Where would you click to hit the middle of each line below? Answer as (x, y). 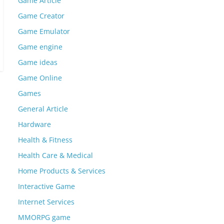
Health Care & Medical (55, 155)
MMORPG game (44, 217)
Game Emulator (44, 31)
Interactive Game (46, 186)
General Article (43, 108)
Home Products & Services (62, 170)
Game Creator (41, 15)
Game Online (40, 77)
